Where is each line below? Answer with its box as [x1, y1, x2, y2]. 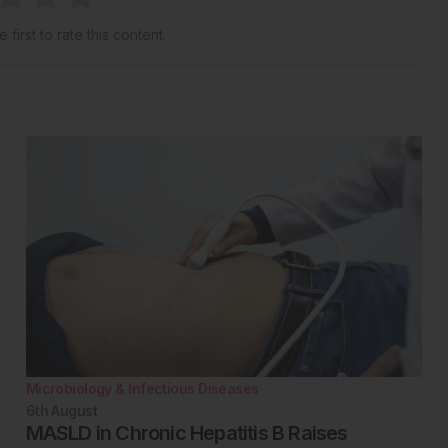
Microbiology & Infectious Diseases [25, 379, 259, 397]
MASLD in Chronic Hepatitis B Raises [25, 420, 348, 445]
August [51, 401, 98, 419]
